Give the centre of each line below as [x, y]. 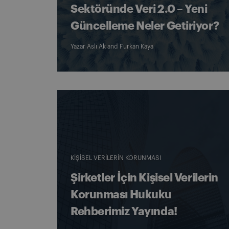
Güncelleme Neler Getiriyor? [145, 26]
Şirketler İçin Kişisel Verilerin [144, 178]
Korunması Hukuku [121, 195]
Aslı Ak [96, 47]
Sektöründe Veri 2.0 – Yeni [139, 9]
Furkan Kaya [136, 47]
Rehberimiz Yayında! [124, 212]
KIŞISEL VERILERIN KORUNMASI [116, 158]
